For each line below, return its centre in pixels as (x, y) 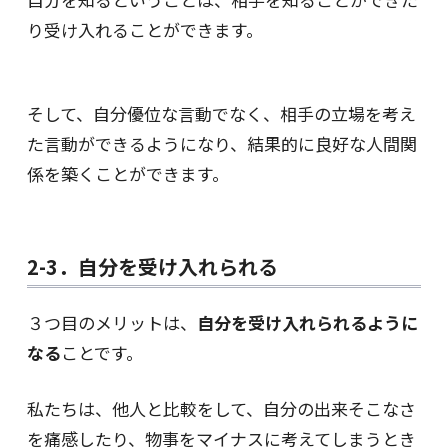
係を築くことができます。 (127, 174)
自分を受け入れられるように (307, 323)
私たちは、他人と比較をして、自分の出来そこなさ (221, 409)
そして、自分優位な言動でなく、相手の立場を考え (221, 114)
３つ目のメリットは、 (111, 323)
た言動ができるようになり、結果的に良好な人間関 (221, 144)
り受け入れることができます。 (144, 29)
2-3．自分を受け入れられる (152, 267)
